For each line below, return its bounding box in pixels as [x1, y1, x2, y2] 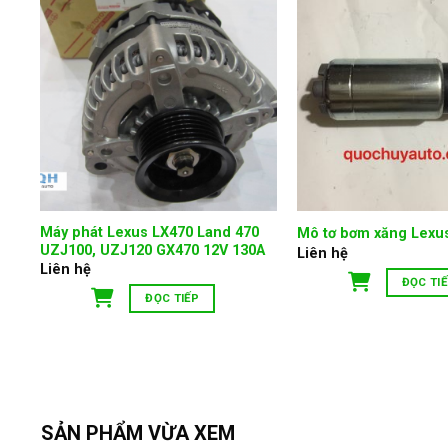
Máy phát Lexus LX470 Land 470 [40, 223, 260, 241]
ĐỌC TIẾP [145, 291, 199, 306]
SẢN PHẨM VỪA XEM [40, 420, 235, 445]
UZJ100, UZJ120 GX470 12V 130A [40, 241, 266, 259]
